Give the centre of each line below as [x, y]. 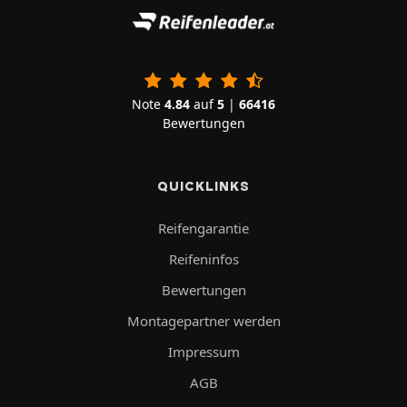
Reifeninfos [203, 259]
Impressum [203, 352]
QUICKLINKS [203, 187]
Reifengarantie [203, 228]
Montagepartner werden [203, 321]
